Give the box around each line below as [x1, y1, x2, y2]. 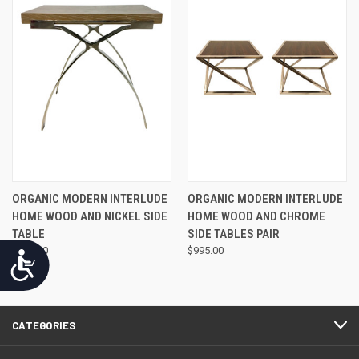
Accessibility [38, 251, 122, 268]
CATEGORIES [12, 318, 76, 332]
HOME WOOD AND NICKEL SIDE [12, 208, 167, 224]
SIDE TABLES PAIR [187, 226, 280, 241]
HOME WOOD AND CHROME [187, 208, 325, 224]
